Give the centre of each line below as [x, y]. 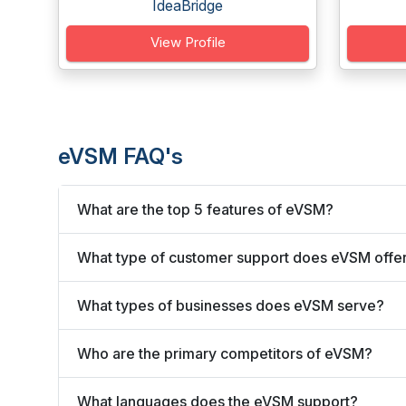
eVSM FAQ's [121, 156]
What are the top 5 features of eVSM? [205, 209]
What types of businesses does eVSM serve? [231, 305]
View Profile [188, 42]
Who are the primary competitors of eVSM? [225, 353]
